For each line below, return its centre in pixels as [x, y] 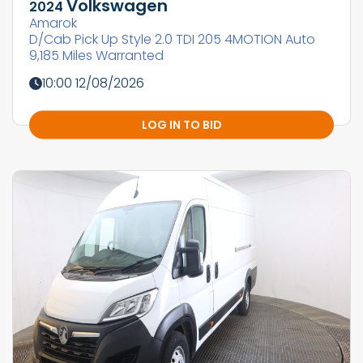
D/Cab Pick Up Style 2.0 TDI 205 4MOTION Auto [172, 39]
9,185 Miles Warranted [96, 55]
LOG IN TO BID [181, 124]
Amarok [53, 23]
